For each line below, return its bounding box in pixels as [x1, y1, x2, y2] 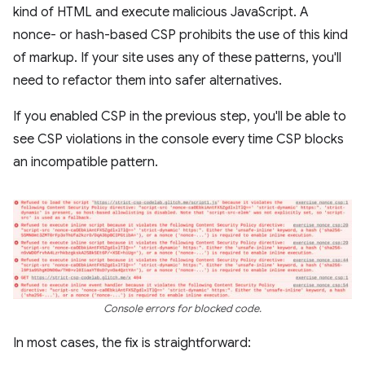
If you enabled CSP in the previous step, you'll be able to [13, 108, 346, 125]
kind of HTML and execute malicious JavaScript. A [13, 4, 309, 21]
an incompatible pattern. [13, 154, 158, 171]
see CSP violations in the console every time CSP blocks [13, 131, 344, 148]
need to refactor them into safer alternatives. [13, 73, 282, 90]
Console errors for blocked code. [103, 302, 262, 316]
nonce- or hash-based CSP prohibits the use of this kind [13, 27, 348, 44]
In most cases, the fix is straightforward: [13, 335, 251, 352]
